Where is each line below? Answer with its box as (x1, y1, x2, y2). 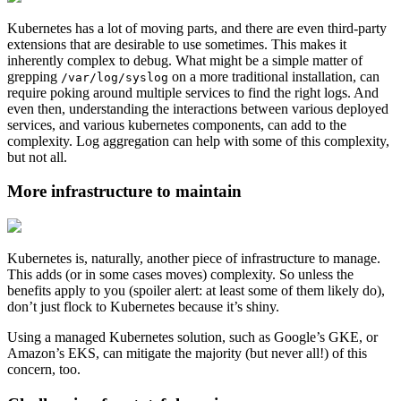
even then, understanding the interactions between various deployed (7, 100, 388, 116)
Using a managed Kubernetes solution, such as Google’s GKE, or (7, 329, 378, 346)
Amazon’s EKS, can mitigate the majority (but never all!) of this (7, 346, 367, 362)
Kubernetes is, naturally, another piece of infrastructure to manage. (7, 251, 380, 267)
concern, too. (7, 362, 81, 378)
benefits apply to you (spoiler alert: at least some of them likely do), (7, 283, 385, 299)
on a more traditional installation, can (168, 68, 380, 84)
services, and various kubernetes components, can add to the (7, 116, 346, 132)
